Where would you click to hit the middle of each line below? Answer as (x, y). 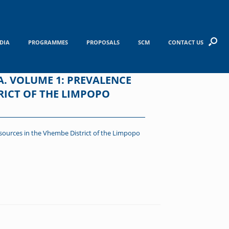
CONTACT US (186, 42)
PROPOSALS (103, 42)
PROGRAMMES (48, 42)
